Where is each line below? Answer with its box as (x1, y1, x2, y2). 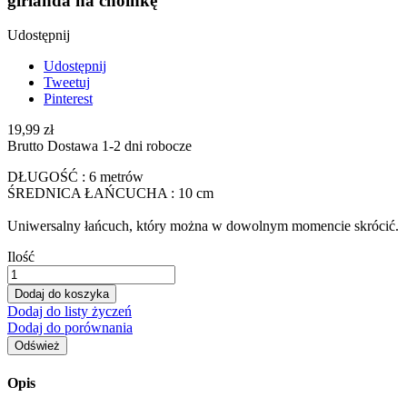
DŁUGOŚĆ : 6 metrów (7, 169, 144, 185)
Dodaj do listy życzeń (7, 303, 132, 320)
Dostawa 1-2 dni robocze (47, 138, 192, 154)
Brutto (7, 138, 47, 154)
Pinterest (44, 91, 93, 107)
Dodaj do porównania (7, 320, 133, 336)
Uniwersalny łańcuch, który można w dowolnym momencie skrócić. (7, 218, 399, 234)
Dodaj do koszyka (15, 287, 109, 302)
